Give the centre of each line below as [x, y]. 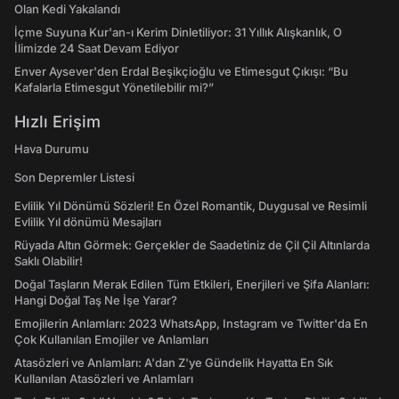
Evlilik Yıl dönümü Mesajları [88, 222]
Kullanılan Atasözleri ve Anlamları [104, 379]
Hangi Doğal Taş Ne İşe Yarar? [96, 300]
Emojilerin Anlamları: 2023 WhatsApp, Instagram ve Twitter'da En [191, 323]
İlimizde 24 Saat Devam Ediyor [97, 48]
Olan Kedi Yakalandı [67, 9]
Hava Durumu [52, 149]
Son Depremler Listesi [74, 177]
